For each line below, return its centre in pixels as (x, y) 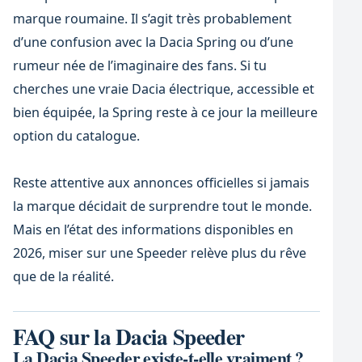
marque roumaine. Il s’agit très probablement (152, 19)
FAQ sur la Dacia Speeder (128, 337)
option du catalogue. (76, 136)
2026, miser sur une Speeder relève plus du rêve (159, 253)
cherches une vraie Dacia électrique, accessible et (163, 89)
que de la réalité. (63, 276)
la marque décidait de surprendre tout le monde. (162, 206)
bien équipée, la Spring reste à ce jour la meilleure (165, 113)
